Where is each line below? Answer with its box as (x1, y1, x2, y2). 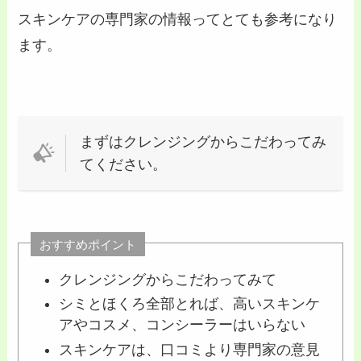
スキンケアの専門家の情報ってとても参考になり (18, 11, 338, 28)
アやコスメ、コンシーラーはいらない (58, 317, 305, 334)
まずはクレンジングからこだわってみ (79, 133, 326, 150)
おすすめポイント (39, 237, 137, 251)
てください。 (79, 156, 167, 172)
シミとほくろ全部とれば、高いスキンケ (58, 296, 320, 313)
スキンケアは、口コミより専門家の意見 (58, 341, 320, 358)
